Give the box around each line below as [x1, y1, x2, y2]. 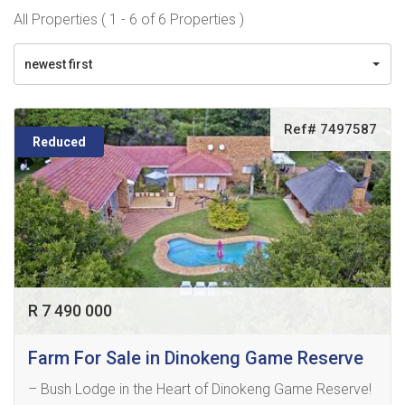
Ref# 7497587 [284, 121, 377, 137]
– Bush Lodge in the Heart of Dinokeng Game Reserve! [28, 381, 372, 398]
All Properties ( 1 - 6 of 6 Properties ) [14, 11, 244, 28]
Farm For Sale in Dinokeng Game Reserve [28, 347, 363, 369]
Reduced [33, 135, 86, 149]
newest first [24, 57, 92, 71]
